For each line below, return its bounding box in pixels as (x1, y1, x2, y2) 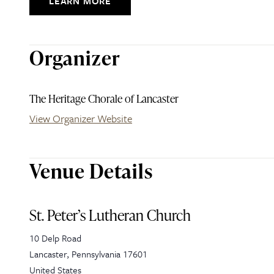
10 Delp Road (29, 231, 81, 245)
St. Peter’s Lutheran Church (29, 204, 191, 226)
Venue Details (29, 157, 153, 185)
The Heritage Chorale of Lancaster (29, 91, 179, 106)
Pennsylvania (72, 247, 120, 261)
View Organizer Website (29, 111, 132, 126)
